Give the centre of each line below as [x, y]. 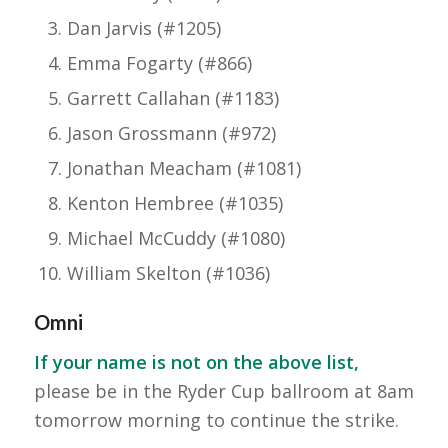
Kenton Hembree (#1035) [174, 203]
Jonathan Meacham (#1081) [183, 168]
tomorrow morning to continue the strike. [216, 420]
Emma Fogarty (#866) [159, 63]
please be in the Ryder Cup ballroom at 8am [223, 391]
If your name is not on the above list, [196, 362]
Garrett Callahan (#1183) [172, 98]
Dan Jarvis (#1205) [143, 28]
